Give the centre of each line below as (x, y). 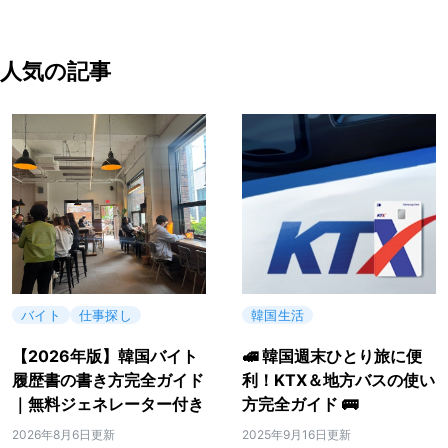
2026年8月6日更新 (63, 434)
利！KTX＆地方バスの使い (338, 379)
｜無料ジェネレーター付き (108, 403)
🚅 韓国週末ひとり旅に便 (332, 355)
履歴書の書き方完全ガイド (108, 379)
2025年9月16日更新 (296, 434)
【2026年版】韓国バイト (105, 355)
